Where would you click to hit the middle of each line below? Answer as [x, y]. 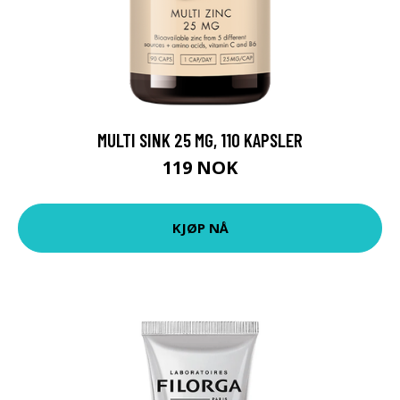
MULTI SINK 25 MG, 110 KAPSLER [200, 139]
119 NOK [200, 167]
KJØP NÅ [200, 228]
